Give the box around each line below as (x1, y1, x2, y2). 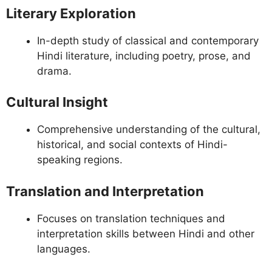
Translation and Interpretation (6, 183, 204, 199)
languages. (37, 242, 90, 255)
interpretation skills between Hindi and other (37, 227, 254, 240)
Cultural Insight (6, 94, 108, 110)
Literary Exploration (6, 5, 136, 21)
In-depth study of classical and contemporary (37, 34, 259, 47)
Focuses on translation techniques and (37, 212, 225, 225)
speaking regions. (37, 154, 123, 166)
